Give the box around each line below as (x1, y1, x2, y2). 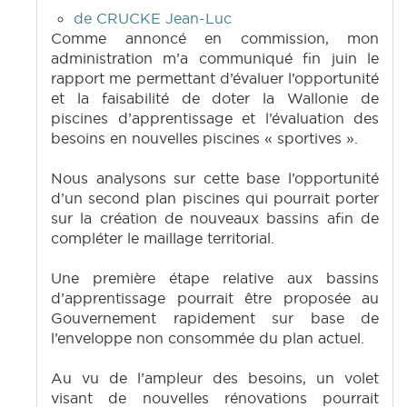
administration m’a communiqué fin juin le (51, 49, 379, 68)
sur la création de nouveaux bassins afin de (51, 209, 379, 228)
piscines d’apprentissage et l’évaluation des (51, 109, 379, 128)
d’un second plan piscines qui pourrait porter (51, 189, 379, 208)
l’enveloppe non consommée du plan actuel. (51, 329, 364, 348)
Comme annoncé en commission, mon (51, 29, 379, 48)
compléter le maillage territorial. (51, 229, 274, 248)
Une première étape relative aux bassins (51, 269, 379, 288)
